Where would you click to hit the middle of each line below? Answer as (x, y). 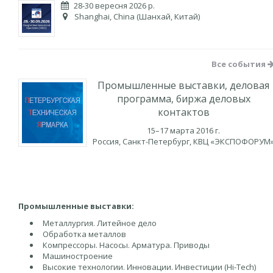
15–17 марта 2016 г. (183, 130)
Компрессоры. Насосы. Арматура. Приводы (126, 245)
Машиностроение (78, 256)
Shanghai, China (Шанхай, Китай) (136, 16)
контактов (183, 112)
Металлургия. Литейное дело (100, 223)
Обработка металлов (84, 234)
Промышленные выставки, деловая (183, 85)
